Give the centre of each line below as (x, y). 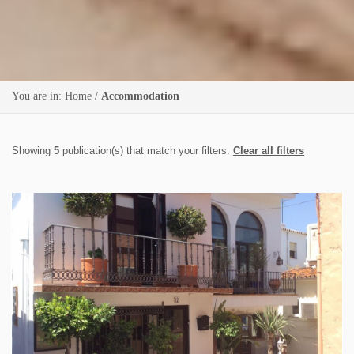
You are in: (38, 96)
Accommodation (140, 96)
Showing (33, 151)
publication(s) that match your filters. (146, 151)
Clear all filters (269, 151)
